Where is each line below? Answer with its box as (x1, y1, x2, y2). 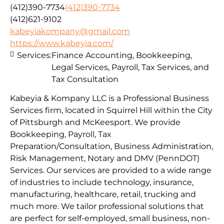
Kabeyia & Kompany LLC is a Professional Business (10, 93, 209, 103)
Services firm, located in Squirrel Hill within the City (10, 105, 212, 115)
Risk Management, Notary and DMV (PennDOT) (10, 153, 199, 163)
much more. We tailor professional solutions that (10, 201, 204, 211)
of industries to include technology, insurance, (10, 177, 193, 187)
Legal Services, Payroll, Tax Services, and (51, 62, 209, 72)
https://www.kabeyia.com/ (10, 38, 113, 48)
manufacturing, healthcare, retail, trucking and (10, 189, 196, 199)
